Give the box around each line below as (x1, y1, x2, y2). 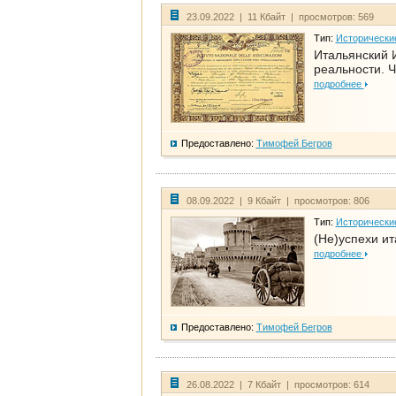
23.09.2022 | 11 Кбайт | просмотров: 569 (186, 11, 374, 23)
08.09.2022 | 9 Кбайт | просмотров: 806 (186, 195, 369, 207)
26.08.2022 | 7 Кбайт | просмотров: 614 (186, 379, 369, 391)
